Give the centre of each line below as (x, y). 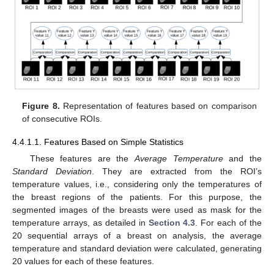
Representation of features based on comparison (158, 106)
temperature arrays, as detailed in (80, 223)
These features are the (82, 159)
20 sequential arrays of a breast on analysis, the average (137, 236)
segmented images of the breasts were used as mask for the (137, 210)
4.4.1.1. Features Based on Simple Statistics (98, 142)
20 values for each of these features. (83, 261)
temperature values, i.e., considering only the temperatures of (137, 184)
